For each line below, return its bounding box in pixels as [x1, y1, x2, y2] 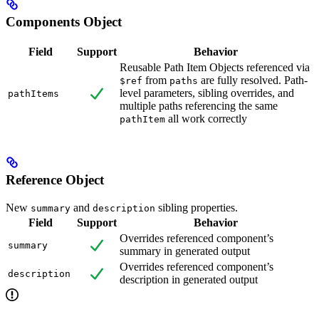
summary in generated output [120, 244, 250, 257]
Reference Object [6, 172, 104, 188]
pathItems [8, 88, 59, 99]
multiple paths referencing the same [120, 99, 278, 112]
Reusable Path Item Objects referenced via [120, 61, 310, 73]
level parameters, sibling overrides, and [120, 86, 294, 99]
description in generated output [120, 273, 258, 286]
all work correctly [165, 112, 247, 125]
